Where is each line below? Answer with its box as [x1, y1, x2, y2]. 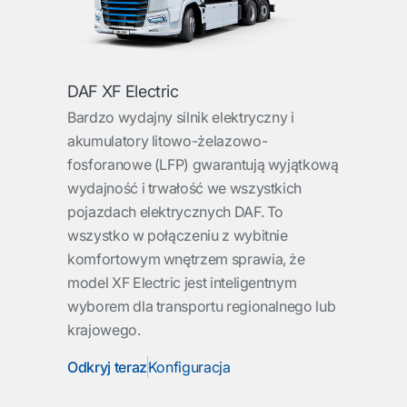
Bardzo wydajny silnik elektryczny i [67, 108, 294, 127]
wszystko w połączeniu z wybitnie [67, 226, 288, 245]
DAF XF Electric [67, 82, 179, 102]
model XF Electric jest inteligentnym [67, 273, 297, 293]
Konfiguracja [147, 358, 231, 377]
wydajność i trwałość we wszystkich [67, 179, 303, 198]
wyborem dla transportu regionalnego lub [67, 297, 336, 316]
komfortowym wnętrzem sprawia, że [67, 250, 305, 269]
